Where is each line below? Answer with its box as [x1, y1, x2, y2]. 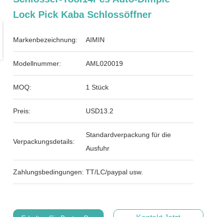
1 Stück [86, 83, 109, 91]
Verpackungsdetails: [13, 138, 75, 145]
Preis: [13, 107, 31, 115]
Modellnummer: [13, 60, 62, 67]
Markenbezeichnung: [13, 36, 78, 44]
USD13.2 [86, 107, 114, 115]
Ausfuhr [86, 144, 110, 152]
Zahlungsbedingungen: [13, 168, 84, 176]
